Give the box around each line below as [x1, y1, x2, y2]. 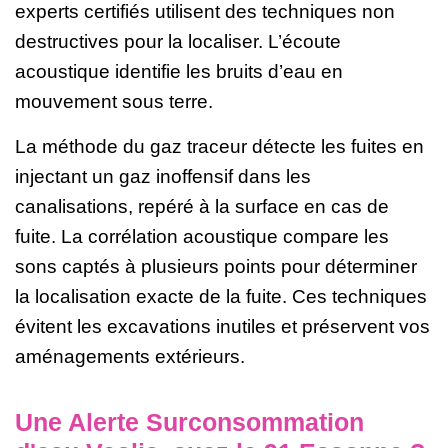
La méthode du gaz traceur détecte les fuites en [15, 136, 424, 158]
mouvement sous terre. [15, 91, 213, 113]
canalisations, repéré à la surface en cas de [15, 196, 389, 218]
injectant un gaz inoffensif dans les [15, 166, 311, 188]
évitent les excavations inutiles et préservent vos [15, 316, 430, 338]
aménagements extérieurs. [15, 346, 245, 368]
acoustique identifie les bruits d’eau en [15, 61, 343, 83]
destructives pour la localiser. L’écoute [15, 31, 341, 53]
